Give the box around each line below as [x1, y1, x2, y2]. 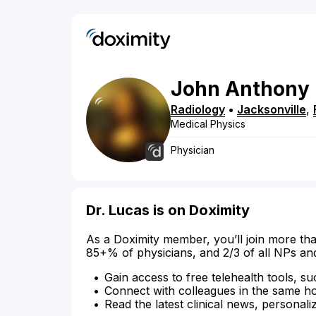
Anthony [225, 77, 310, 102]
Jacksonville [237, 102, 306, 117]
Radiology [171, 102, 225, 117]
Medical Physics [171, 118, 245, 130]
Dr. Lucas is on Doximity [86, 202, 250, 219]
